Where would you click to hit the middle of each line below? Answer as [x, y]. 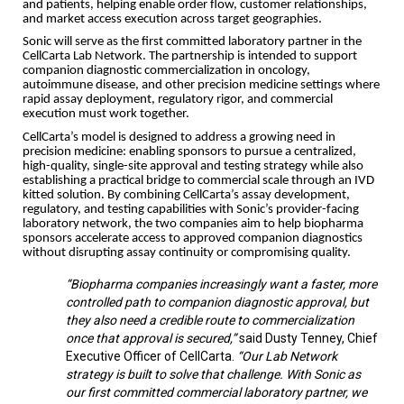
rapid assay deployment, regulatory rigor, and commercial [178, 100]
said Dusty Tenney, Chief [308, 338]
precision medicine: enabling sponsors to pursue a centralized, [189, 151]
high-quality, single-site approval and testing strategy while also [193, 166]
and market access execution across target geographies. [172, 19]
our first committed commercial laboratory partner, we [216, 392]
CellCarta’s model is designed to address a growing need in [179, 137]
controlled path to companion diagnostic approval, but [217, 302]
